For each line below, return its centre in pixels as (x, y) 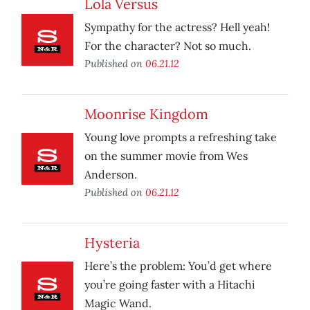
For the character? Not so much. (168, 46)
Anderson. (111, 175)
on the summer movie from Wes (166, 156)
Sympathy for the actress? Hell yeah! (177, 27)
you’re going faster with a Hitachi (170, 285)
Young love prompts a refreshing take (181, 137)
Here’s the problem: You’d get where (178, 266)
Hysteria (112, 243)
